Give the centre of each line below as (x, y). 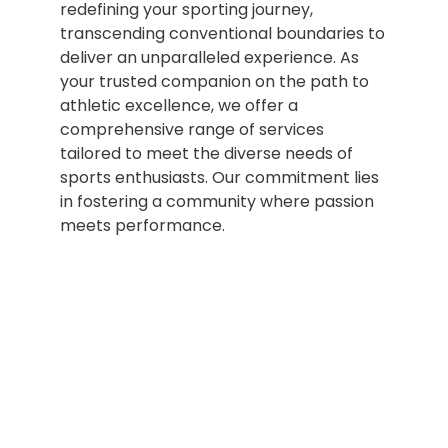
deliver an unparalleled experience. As (209, 58)
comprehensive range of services (192, 130)
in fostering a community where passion (217, 202)
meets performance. (142, 226)
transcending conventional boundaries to (222, 34)
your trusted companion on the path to (214, 82)
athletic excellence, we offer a (179, 106)
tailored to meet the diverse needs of (206, 154)
